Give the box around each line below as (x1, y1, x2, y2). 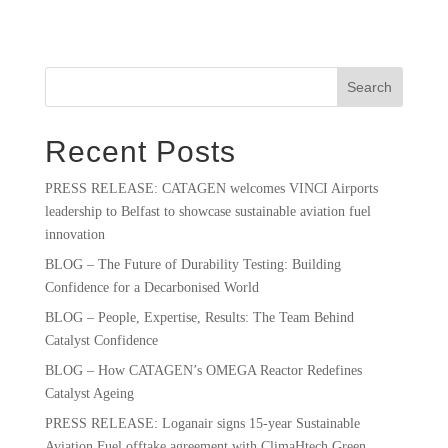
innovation (44, 226, 109, 242)
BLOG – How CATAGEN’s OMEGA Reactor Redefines (44, 362, 362, 378)
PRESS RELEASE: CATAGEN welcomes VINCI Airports (44, 180, 378, 196)
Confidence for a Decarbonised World (44, 279, 263, 295)
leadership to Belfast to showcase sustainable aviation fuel (44, 203, 371, 219)
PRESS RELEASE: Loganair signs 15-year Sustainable (44, 415, 360, 431)
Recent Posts (44, 134, 236, 168)
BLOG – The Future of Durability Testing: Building (44, 256, 341, 272)
